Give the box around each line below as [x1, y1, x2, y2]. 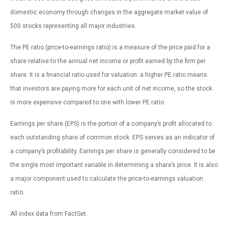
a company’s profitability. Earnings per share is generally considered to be [10, 147, 215, 155]
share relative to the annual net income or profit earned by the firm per [10, 57, 206, 65]
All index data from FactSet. [10, 210, 88, 217]
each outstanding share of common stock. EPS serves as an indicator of [10, 133, 215, 141]
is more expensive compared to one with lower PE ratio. [10, 98, 165, 106]
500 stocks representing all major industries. [10, 22, 136, 30]
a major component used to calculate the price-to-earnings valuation [10, 175, 203, 182]
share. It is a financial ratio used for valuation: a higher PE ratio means [10, 71, 207, 78]
